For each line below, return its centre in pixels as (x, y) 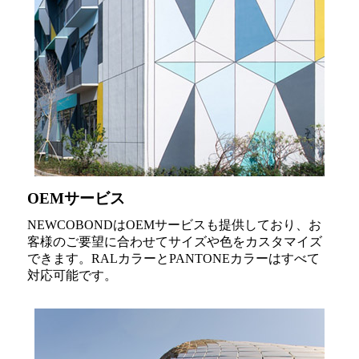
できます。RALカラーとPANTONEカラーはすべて (173, 258)
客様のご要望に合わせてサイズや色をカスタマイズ (175, 241)
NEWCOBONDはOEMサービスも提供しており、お (174, 224)
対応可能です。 (72, 275)
